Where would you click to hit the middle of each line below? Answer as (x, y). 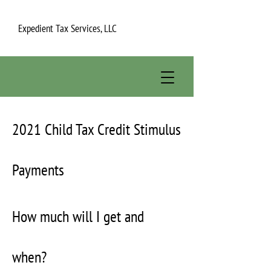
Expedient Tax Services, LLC (67, 28)
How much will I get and (78, 216)
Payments (38, 170)
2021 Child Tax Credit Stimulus (96, 129)
